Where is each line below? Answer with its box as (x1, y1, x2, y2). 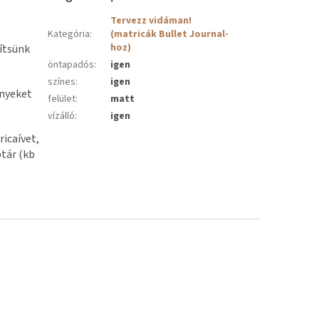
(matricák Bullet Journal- (110, 26, 229, 41)
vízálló (48, 108, 75, 123)
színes (48, 74, 76, 89)
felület (48, 91, 76, 106)
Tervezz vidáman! (110, 13, 192, 28)
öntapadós (48, 57, 95, 72)
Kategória (48, 26, 90, 41)
